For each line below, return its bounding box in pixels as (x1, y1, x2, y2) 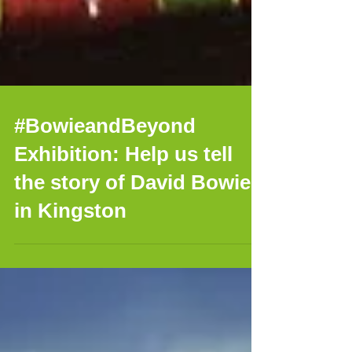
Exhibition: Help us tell (14, 174, 233, 197)
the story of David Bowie (14, 202, 251, 225)
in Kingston (14, 230, 126, 254)
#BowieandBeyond (14, 145, 196, 169)
